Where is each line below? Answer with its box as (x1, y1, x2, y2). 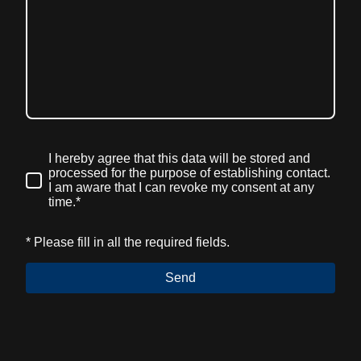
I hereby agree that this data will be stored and (48, 151, 310, 166)
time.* (48, 195, 81, 210)
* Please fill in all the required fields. (26, 235, 230, 250)
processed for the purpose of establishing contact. (48, 166, 330, 180)
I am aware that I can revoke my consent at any (48, 180, 314, 195)
